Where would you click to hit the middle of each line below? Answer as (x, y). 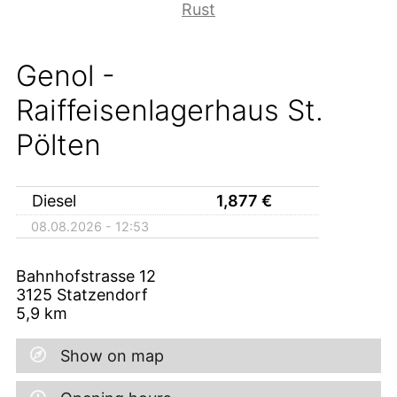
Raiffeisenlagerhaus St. (170, 111)
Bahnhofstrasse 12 (86, 276)
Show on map (112, 355)
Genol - (66, 76)
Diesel (56, 200)
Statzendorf (102, 294)
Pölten (58, 145)
